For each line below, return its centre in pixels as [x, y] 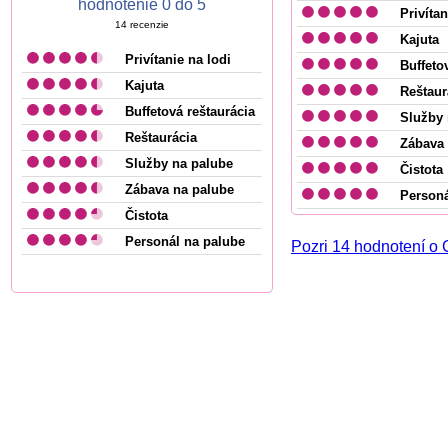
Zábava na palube [179, 189]
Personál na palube [185, 241]
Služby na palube [179, 163]
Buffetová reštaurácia [190, 111]
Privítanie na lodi [178, 59]
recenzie [148, 24]
